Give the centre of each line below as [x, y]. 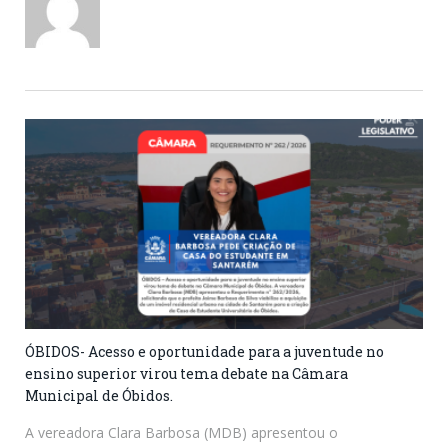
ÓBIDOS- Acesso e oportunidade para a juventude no [204, 351]
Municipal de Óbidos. [99, 395]
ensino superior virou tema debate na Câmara [186, 373]
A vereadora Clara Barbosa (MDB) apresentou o [181, 432]
